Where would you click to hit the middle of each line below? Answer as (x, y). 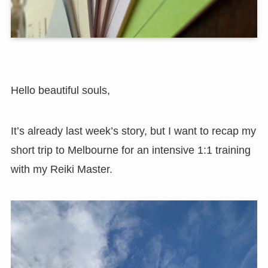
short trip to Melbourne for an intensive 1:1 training (130, 150)
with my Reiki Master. (61, 169)
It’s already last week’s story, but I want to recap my (133, 131)
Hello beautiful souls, (60, 91)
